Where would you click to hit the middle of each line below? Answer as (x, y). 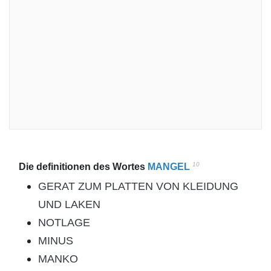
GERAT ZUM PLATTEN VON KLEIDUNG (138, 186)
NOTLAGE (64, 223)
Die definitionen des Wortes (83, 167)
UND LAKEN (69, 204)
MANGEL (169, 167)
